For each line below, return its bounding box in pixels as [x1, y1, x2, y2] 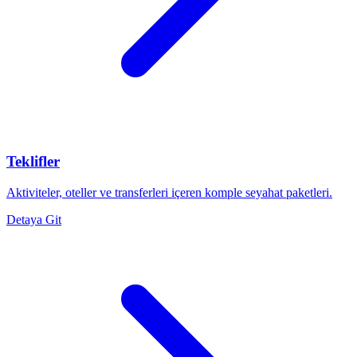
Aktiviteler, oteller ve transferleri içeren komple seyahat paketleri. [6, 185, 332, 199]
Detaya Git [6, 212, 61, 226]
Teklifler [6, 152, 60, 170]
